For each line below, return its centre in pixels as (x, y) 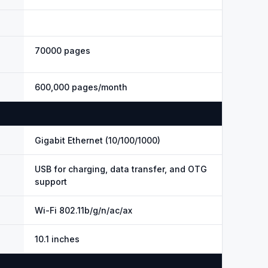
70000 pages (63, 51)
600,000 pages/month (81, 87)
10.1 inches (57, 239)
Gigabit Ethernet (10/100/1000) (98, 140)
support (51, 182)
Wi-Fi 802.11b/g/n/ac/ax (83, 210)
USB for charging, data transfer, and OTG (121, 169)
